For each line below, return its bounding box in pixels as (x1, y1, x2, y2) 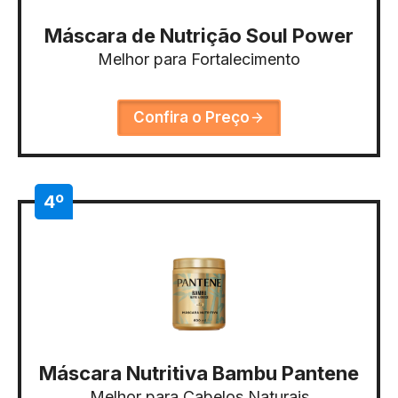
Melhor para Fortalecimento (98, 49, 300, 68)
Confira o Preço (133, 107, 250, 126)
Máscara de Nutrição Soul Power (44, 23, 354, 47)
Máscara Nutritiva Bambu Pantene (39, 361, 359, 385)
